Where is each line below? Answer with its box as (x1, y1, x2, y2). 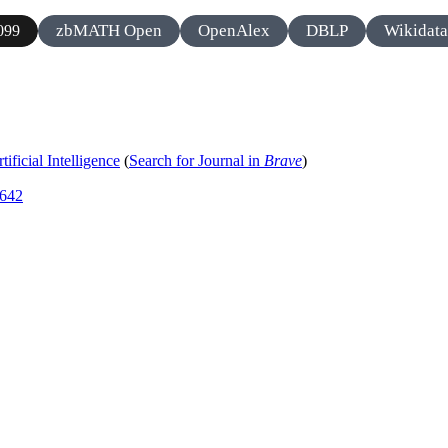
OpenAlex (198, 20, 270, 40)
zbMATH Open (56, 20, 162, 40)
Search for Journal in (129, 152, 264, 170)
